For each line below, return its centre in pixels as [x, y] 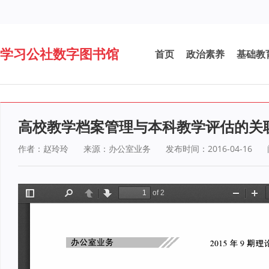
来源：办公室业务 [117, 149]
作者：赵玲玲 [43, 149]
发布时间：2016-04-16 [209, 149]
